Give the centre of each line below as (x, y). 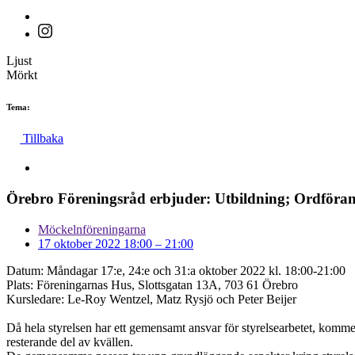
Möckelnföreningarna (92, 229)
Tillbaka (42, 138)
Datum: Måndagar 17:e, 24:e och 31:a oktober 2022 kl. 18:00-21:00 (176, 270)
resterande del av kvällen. (70, 342)
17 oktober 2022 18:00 (95, 243)
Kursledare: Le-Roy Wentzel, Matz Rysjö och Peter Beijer (151, 299)
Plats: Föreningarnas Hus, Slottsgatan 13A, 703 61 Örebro (152, 284)
